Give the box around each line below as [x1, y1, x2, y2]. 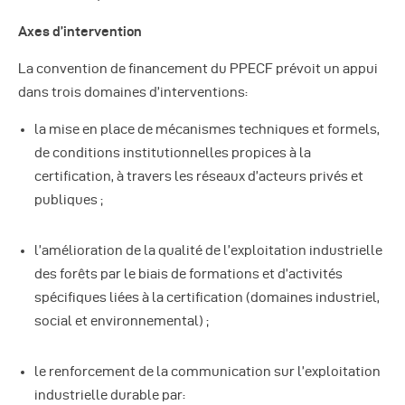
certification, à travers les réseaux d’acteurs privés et [34, 168, 363, 184]
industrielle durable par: [34, 387, 185, 402]
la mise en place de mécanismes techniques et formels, [34, 121, 380, 137]
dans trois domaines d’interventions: [18, 84, 248, 99]
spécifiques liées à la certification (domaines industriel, [34, 289, 380, 305]
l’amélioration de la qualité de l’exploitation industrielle [34, 242, 382, 258]
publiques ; [34, 192, 103, 207]
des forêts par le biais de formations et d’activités [34, 266, 343, 281]
